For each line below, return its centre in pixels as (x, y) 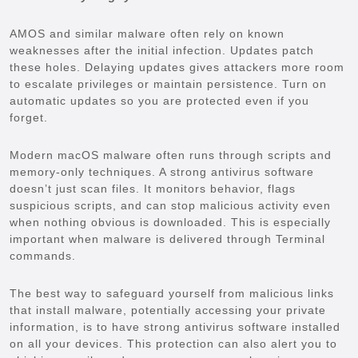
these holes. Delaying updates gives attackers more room (177, 67)
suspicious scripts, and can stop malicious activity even (170, 205)
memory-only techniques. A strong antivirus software (162, 171)
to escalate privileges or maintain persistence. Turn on (168, 84)
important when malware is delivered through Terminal (167, 239)
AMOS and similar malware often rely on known (147, 33)
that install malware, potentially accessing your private (168, 310)
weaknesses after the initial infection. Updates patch (162, 50)
